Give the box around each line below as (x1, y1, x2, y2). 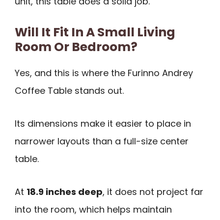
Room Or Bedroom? (15, 38, 137, 56)
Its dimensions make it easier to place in (15, 117, 191, 130)
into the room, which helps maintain (15, 203, 172, 216)
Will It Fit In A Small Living (15, 24, 175, 41)
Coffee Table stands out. (15, 84, 124, 97)
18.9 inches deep (27, 185, 103, 198)
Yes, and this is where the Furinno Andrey (15, 67, 193, 80)
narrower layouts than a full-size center (15, 135, 189, 148)
